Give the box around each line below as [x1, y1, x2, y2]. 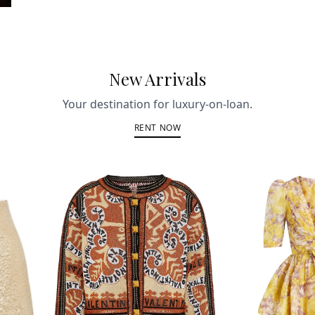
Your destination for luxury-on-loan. [63, 96, 252, 112]
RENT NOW [134, 121, 181, 134]
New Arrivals [109, 67, 206, 90]
